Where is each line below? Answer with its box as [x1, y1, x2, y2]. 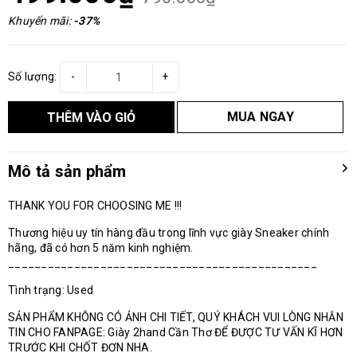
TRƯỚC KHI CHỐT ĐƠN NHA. [8, 340, 152, 354]
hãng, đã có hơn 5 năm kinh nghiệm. [8, 241, 194, 254]
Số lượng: [8, 70, 57, 84]
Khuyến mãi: [8, 14, 73, 27]
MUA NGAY [226, 108, 294, 124]
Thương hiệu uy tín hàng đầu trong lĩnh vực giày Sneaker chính [8, 226, 330, 239]
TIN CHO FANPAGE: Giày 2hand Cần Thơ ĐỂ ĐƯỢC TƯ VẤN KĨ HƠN [8, 325, 343, 339]
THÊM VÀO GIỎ [47, 109, 135, 125]
